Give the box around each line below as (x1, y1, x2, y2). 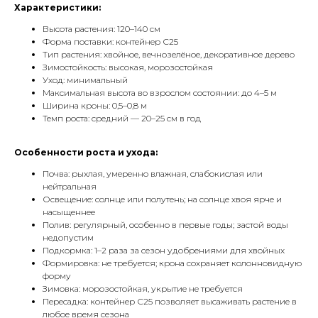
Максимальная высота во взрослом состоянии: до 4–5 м (43, 87, 277, 98)
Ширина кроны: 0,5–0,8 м (43, 100, 147, 111)
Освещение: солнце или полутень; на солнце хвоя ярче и (43, 194, 282, 204)
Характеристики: (14, 2, 101, 13)
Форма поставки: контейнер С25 (43, 36, 178, 47)
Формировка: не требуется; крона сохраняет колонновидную (43, 258, 302, 268)
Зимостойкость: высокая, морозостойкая (43, 62, 213, 72)
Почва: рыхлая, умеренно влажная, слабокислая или (43, 168, 263, 179)
